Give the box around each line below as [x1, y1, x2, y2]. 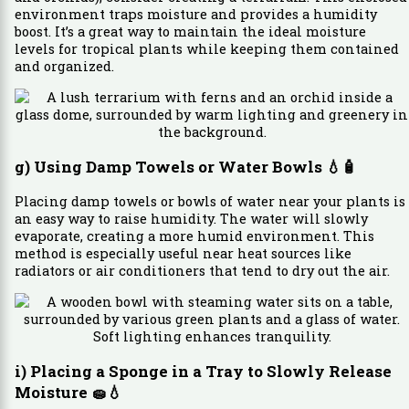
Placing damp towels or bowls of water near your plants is [14, 192, 405, 210]
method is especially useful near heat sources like [14, 244, 351, 262]
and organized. [14, 58, 114, 76]
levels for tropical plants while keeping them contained [14, 40, 399, 58]
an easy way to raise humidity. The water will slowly [14, 209, 368, 227]
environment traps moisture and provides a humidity [14, 5, 377, 24]
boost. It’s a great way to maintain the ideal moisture [14, 23, 366, 41]
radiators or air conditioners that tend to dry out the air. [14, 261, 390, 279]
